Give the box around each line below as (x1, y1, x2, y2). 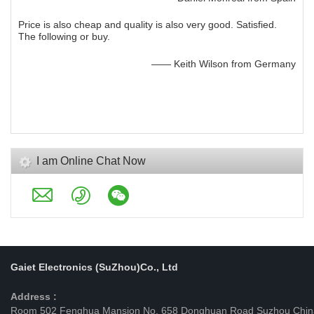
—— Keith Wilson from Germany (151, 58, 296, 70)
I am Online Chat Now (36, 155, 146, 168)
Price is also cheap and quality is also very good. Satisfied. (18, 19, 277, 31)
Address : (11, 291, 57, 303)
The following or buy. (18, 31, 110, 43)
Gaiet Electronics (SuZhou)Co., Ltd (11, 261, 178, 273)
